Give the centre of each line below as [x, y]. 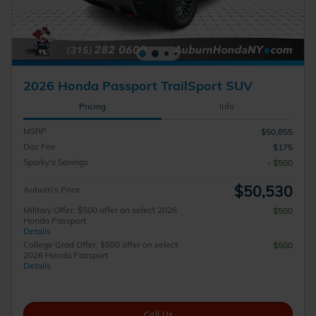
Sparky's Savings [56, 162]
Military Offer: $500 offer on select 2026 [100, 210]
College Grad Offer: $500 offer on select [101, 245]
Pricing [92, 107]
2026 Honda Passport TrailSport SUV [138, 85]
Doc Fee [39, 147]
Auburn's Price [52, 190]
